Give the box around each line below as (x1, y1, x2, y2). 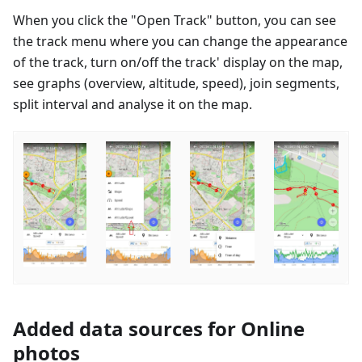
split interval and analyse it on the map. (13, 95, 252, 113)
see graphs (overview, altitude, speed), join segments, (13, 74, 339, 92)
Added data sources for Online (13, 314, 305, 342)
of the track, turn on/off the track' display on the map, (13, 53, 343, 71)
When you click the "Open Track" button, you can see (13, 11, 336, 29)
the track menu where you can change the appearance (13, 32, 347, 50)
